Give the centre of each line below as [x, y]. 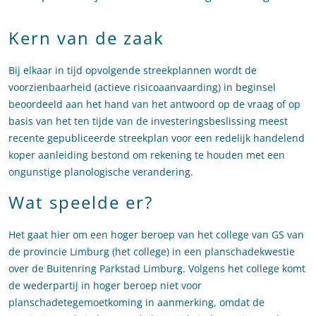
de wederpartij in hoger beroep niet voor [105, 286]
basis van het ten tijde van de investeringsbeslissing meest [148, 121]
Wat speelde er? [81, 202]
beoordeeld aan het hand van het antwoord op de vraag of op [154, 104]
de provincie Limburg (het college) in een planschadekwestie [152, 252]
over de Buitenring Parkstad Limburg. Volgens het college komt [157, 269]
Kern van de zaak [86, 38]
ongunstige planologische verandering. [101, 172]
